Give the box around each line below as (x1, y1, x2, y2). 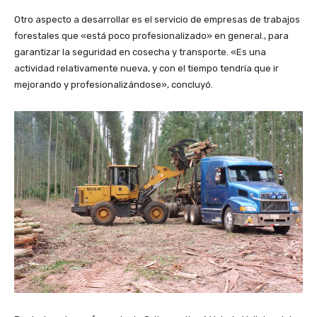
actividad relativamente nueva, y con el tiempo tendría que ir (14, 62, 279, 74)
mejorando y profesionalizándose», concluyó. (14, 79, 213, 90)
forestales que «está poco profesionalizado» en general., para (14, 30, 289, 41)
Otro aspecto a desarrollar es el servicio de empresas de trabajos (14, 13, 300, 25)
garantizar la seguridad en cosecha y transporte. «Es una (14, 46, 266, 57)
